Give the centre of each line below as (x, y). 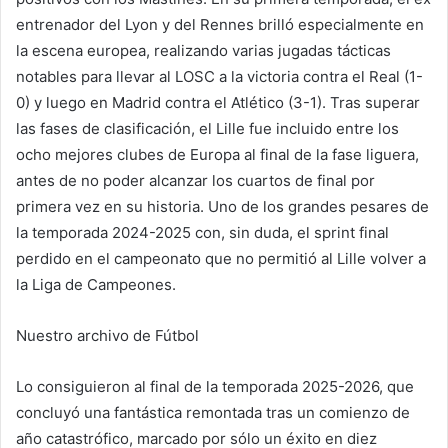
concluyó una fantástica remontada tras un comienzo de (213, 413)
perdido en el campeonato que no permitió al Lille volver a (221, 259)
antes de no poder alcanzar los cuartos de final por (195, 181)
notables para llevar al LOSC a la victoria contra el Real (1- (219, 77)
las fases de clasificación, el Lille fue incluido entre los (207, 129)
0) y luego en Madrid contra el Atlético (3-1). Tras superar (218, 103)
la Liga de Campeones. (96, 285)
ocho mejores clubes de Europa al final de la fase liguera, (217, 155)
